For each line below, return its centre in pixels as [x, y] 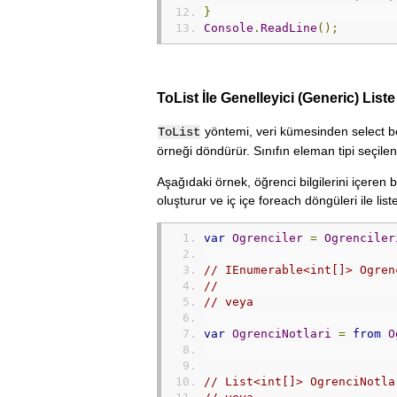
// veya [229, 301]
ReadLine [289, 27]
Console [229, 27]
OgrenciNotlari [282, 333]
